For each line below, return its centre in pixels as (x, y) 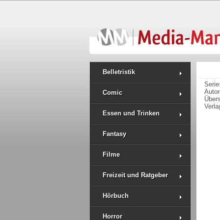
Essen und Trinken (131, 113)
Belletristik (119, 72)
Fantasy (114, 134)
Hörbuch (116, 196)
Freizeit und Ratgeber (135, 175)
